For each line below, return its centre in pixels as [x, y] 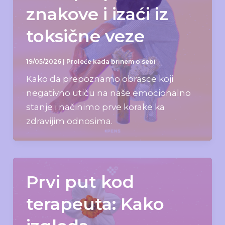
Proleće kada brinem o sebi [111, 61]
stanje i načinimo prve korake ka [95, 107]
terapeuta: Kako [95, 204]
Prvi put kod [80, 182]
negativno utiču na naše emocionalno [108, 93]
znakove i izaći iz [97, 14]
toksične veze [85, 36]
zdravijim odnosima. [69, 121]
